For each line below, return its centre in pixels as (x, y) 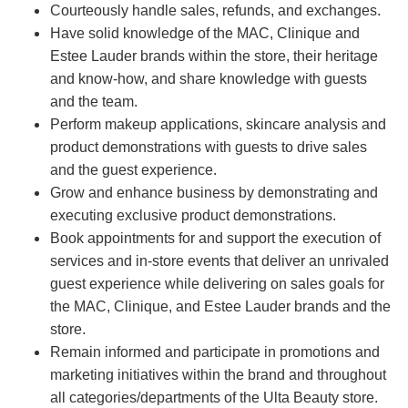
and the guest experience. (133, 170)
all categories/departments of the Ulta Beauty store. (214, 398)
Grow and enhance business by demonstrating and (214, 193)
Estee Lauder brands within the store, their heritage (214, 56)
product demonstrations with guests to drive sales (209, 148)
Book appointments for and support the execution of (215, 239)
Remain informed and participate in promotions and (215, 352)
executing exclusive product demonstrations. (193, 216)
